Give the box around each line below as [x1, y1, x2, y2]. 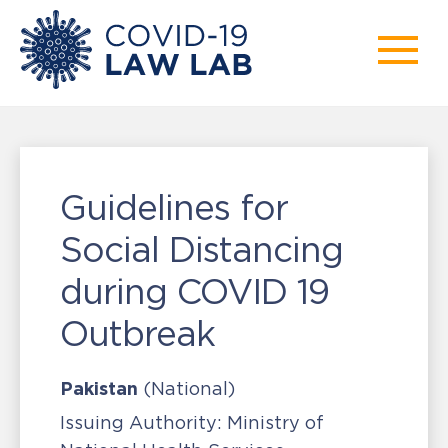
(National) [143, 379, 235, 399]
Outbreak [60, 314, 215, 353]
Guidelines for [60, 188, 288, 227]
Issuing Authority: [60, 413, 222, 433]
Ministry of [222, 413, 324, 433]
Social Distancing [60, 230, 343, 269]
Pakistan [60, 378, 138, 399]
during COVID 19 [60, 272, 329, 311]
